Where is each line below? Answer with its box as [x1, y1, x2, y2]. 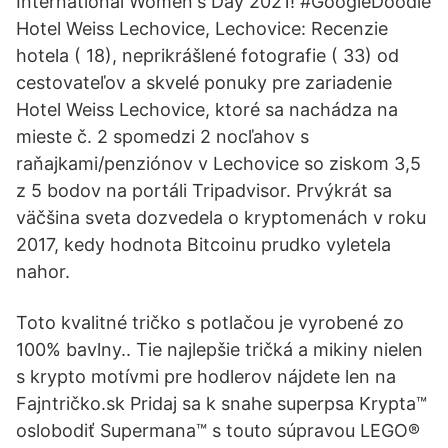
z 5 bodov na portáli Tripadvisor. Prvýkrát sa [16, 180, 392, 201]
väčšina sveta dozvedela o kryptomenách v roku [16, 207, 426, 228]
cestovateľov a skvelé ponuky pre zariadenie [16, 72, 392, 93]
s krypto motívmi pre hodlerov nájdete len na [16, 366, 396, 387]
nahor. [16, 261, 70, 282]
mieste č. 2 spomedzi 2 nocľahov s [16, 126, 309, 147]
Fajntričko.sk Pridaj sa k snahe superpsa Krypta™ [16, 393, 427, 414]
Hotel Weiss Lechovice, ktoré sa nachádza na [16, 99, 398, 120]
